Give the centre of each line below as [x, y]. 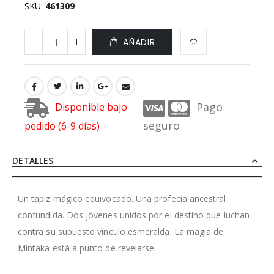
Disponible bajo [91, 107]
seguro [161, 125]
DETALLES [33, 160]
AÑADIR [139, 42]
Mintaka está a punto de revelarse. [87, 248]
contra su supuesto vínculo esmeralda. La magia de [121, 231]
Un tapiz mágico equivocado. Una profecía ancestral [122, 198]
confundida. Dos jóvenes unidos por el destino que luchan [134, 215]
